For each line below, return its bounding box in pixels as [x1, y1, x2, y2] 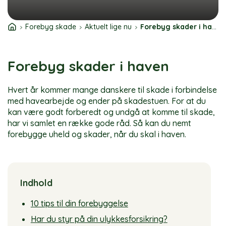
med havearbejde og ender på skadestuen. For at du [8, 95, 206, 106]
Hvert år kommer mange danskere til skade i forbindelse [8, 84, 217, 95]
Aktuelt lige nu [85, 22, 132, 31]
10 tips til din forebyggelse [30, 198, 128, 208]
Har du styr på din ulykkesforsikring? [30, 213, 167, 224]
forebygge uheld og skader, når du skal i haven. [8, 129, 186, 139]
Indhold [20, 177, 52, 189]
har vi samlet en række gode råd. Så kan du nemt [8, 118, 191, 128]
